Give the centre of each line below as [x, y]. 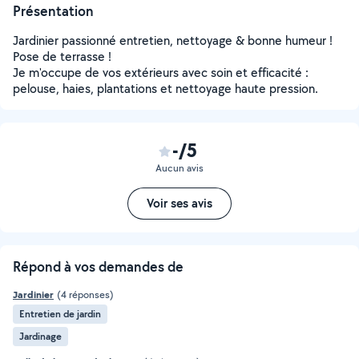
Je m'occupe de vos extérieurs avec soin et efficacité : [161, 73]
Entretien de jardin [60, 314]
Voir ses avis [179, 203]
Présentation [53, 11]
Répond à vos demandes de [98, 266]
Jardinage [40, 336]
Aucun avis [179, 168]
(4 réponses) [85, 294]
